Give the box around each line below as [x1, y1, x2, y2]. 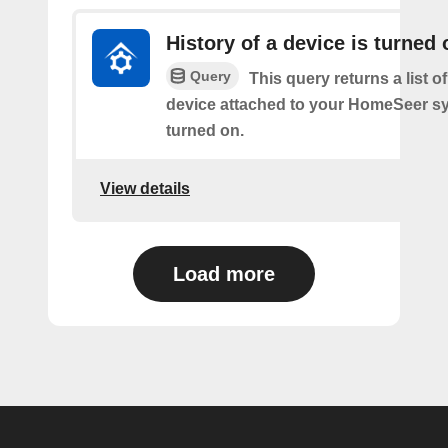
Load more [173, 263, 275, 286]
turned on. [166, 122, 244, 140]
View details [100, 179, 190, 197]
